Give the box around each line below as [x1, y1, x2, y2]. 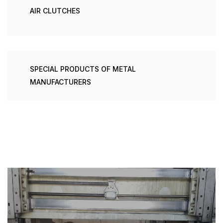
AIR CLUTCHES [30, 6, 80, 15]
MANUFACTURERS [30, 78, 91, 86]
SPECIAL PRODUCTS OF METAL [30, 65, 136, 73]
